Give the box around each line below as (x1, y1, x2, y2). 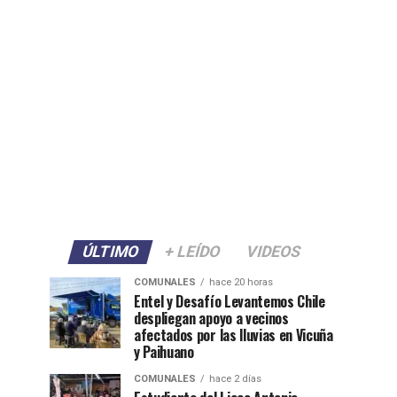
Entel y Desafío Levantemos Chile (134, 291, 325, 312)
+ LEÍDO (162, 243, 222, 261)
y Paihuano (134, 341, 194, 362)
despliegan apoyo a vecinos (134, 307, 289, 329)
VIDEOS (244, 243, 303, 261)
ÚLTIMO (80, 243, 141, 261)
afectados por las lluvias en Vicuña (134, 324, 333, 346)
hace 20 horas (209, 276, 273, 288)
